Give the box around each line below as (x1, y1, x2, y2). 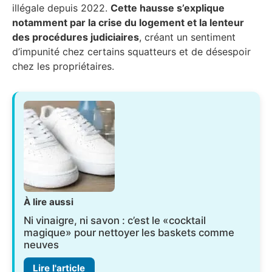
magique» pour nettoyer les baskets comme (24, 226, 235, 239)
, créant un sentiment (139, 30, 236, 43)
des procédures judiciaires (12, 30, 139, 43)
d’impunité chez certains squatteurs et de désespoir (12, 45, 251, 58)
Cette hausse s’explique (110, 1, 225, 14)
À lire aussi (24, 196, 74, 208)
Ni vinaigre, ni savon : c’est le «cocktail (24, 214, 206, 226)
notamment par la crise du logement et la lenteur (12, 16, 244, 29)
